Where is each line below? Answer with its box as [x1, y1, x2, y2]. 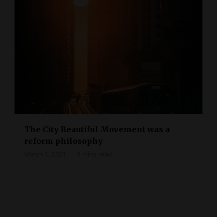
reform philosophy [24, 136, 103, 146]
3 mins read [77, 150, 112, 158]
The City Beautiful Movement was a [24, 124, 170, 134]
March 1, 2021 [24, 150, 66, 158]
